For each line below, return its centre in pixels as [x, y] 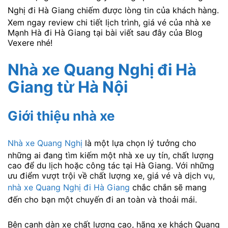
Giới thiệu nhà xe [61, 116]
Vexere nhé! [30, 43]
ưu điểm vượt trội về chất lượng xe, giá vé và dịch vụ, [111, 175]
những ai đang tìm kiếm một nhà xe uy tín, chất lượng [111, 155]
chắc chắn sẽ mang [168, 187]
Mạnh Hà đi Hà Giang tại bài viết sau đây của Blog [105, 33]
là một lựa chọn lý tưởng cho [139, 143]
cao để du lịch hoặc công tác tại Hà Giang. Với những [111, 165]
